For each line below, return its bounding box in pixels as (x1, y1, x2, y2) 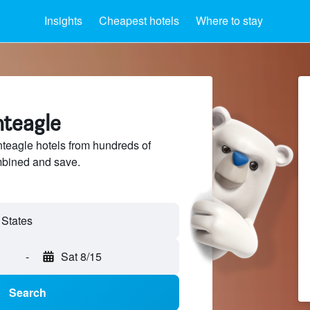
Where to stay (196, 12, 263, 28)
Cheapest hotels (99, 12, 179, 28)
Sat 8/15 (61, 248, 102, 265)
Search (8, 284, 46, 301)
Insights (44, 12, 82, 28)
